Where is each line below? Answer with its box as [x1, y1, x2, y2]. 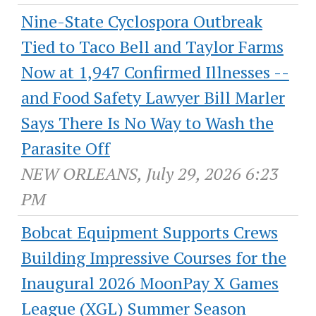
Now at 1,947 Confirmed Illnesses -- [20, 61, 289, 84]
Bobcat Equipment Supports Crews [20, 221, 278, 244]
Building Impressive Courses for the [20, 246, 286, 269]
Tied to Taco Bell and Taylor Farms [20, 35, 284, 59]
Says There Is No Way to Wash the [20, 111, 274, 135]
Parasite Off [20, 137, 110, 160]
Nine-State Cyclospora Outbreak [20, 10, 262, 33]
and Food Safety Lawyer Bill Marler [20, 86, 285, 109]
